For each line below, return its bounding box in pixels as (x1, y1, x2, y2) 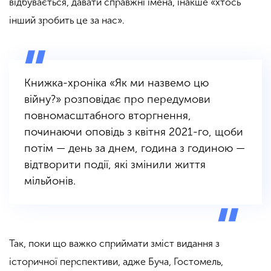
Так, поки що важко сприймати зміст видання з (9, 237, 220, 249)
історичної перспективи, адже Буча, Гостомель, (9, 255, 223, 267)
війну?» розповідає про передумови (24, 92, 211, 106)
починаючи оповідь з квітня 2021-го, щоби (24, 125, 243, 139)
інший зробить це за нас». (9, 14, 125, 26)
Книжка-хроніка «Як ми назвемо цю (24, 76, 209, 90)
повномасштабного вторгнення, (24, 108, 191, 122)
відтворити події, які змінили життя (24, 157, 206, 171)
